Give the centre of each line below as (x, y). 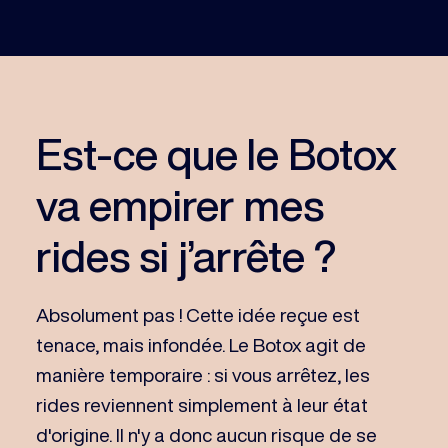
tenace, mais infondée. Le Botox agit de (200, 344)
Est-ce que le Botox (216, 153)
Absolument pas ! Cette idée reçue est (197, 314)
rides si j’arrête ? (185, 255)
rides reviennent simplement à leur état (201, 404)
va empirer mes (179, 204)
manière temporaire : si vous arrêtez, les (202, 374)
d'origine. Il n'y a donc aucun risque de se (206, 434)
